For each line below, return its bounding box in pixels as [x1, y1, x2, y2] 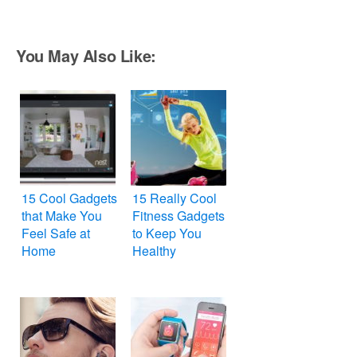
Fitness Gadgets [132, 206, 225, 226]
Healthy [132, 241, 176, 261]
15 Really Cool [132, 189, 217, 208]
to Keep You [132, 224, 202, 243]
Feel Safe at [22, 224, 90, 243]
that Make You [22, 206, 102, 226]
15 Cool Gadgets [22, 189, 117, 208]
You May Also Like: [16, 44, 156, 68]
